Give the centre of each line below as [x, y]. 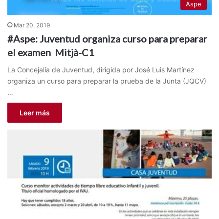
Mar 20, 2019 [32, 25]
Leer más [35, 113]
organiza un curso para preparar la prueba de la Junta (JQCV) [107, 81]
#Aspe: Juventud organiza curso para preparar [107, 39]
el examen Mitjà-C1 [51, 53]
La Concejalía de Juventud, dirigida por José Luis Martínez [101, 70]
